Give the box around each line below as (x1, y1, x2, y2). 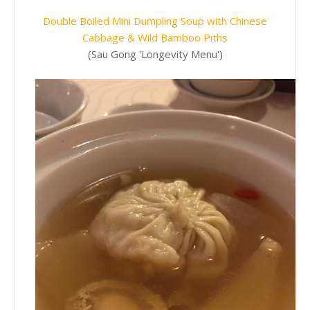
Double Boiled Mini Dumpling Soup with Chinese (43, 13, 267, 28)
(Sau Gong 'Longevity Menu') (87, 46, 223, 61)
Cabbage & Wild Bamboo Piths (82, 30, 228, 44)
